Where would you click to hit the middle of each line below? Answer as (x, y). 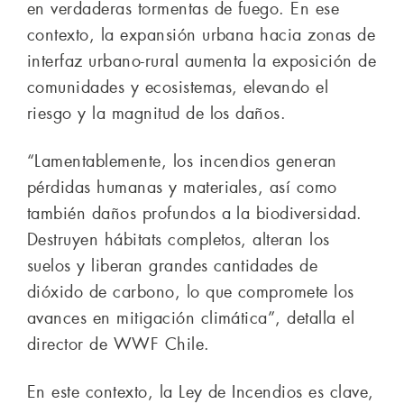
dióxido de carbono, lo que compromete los (191, 293)
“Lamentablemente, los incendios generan (182, 162)
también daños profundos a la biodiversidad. (195, 214)
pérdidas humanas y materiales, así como (182, 188)
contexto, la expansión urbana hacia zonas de (202, 36)
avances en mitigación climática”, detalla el (191, 319)
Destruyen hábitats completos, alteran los (179, 240)
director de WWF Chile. (119, 345)
